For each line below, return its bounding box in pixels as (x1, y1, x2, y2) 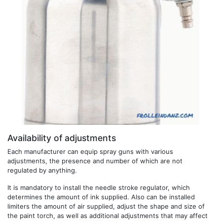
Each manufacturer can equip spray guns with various (7, 147, 173, 156)
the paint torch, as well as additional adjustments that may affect (7, 212, 208, 220)
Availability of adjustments (7, 133, 116, 144)
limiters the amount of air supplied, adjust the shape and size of (7, 202, 205, 211)
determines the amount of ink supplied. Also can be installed (7, 193, 195, 201)
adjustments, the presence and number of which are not (7, 157, 183, 165)
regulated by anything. (7, 166, 77, 175)
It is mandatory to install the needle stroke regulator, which (7, 184, 190, 192)
